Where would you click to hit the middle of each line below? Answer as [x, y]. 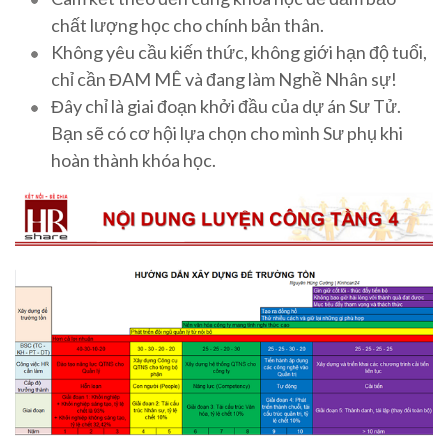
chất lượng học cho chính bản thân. [187, 24]
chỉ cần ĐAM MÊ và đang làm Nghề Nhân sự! [224, 78]
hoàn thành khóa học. [133, 159]
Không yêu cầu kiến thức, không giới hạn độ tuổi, [239, 51]
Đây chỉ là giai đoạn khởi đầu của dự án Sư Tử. [226, 105]
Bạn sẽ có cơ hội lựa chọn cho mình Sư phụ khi [227, 132]
